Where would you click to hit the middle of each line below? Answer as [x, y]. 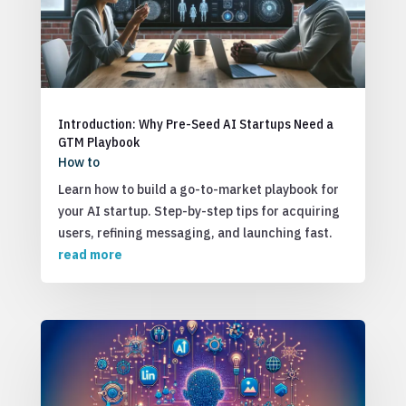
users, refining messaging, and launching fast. [195, 233]
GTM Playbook [98, 142]
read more [90, 255]
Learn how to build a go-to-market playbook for [198, 189]
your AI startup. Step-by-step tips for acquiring [198, 211]
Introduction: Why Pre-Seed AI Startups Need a [195, 124]
